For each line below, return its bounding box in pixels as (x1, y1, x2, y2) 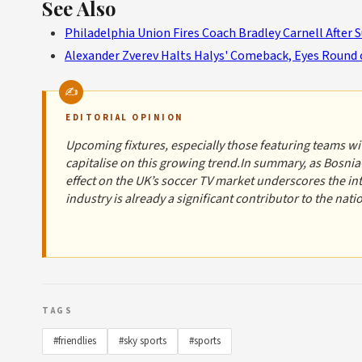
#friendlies (53, 334, 96, 349)
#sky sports (119, 334, 166, 349)
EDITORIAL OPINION (65, 112, 184, 124)
